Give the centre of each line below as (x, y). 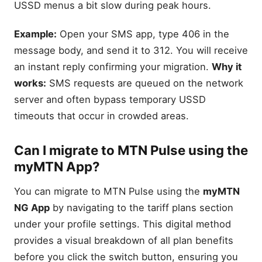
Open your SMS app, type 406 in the (143, 34)
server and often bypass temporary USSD (110, 100)
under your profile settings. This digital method (123, 224)
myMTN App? (57, 167)
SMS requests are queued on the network (145, 83)
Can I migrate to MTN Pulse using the (131, 150)
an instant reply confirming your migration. (113, 67)
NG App (32, 207)
